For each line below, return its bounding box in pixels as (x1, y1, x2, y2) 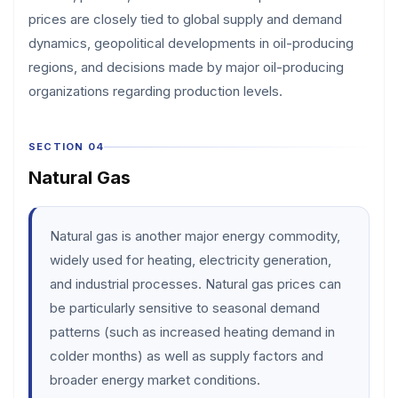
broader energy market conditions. (50, 371, 260, 388)
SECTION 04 (28, 140, 104, 153)
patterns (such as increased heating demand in (50, 323, 335, 340)
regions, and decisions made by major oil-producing (28, 59, 344, 76)
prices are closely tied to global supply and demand (28, 11, 342, 28)
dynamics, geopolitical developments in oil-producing (28, 35, 354, 52)
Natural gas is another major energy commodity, (50, 227, 340, 244)
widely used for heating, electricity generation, (50, 251, 331, 268)
